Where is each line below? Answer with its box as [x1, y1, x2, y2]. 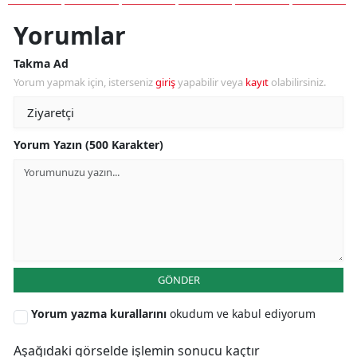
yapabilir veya [175, 75, 245, 90]
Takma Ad [14, 56, 69, 72]
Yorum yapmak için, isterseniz [14, 75, 155, 90]
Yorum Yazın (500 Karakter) [14, 137, 163, 153]
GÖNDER [157, 273, 200, 288]
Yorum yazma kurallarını [31, 306, 170, 322]
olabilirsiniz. [269, 75, 326, 90]
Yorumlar [14, 19, 126, 53]
